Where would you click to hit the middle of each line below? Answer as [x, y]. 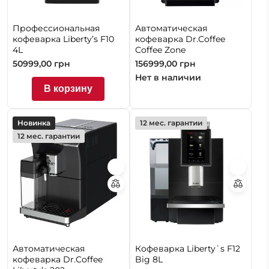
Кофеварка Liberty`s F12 [187, 249]
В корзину [68, 88]
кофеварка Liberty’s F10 [63, 39]
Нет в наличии [168, 77]
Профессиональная [56, 28]
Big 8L [149, 260]
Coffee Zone [160, 50]
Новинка [34, 122]
